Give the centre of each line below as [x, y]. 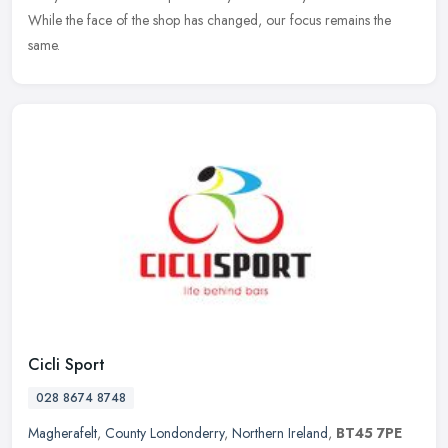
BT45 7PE [369, 433]
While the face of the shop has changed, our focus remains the [209, 20]
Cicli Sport [66, 365]
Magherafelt [62, 433]
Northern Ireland [280, 433]
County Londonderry [164, 433]
